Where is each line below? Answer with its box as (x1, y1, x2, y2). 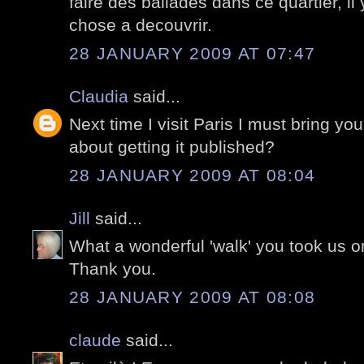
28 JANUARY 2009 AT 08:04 (69, 165, 316, 184)
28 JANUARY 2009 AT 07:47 (69, 43, 316, 63)
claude (69, 330, 121, 349)
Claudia (69, 86, 128, 106)
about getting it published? (69, 137, 275, 157)
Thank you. (69, 259, 156, 279)
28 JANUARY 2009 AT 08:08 (69, 287, 316, 306)
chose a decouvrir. (69, 15, 212, 35)
